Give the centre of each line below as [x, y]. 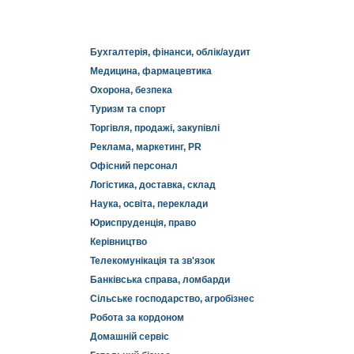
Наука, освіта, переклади [149, 204]
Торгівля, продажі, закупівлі [155, 128]
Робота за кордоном [137, 318]
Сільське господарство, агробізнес [172, 299]
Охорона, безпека [131, 90]
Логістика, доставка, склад [153, 185]
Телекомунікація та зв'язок [153, 261]
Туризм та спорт [128, 109]
